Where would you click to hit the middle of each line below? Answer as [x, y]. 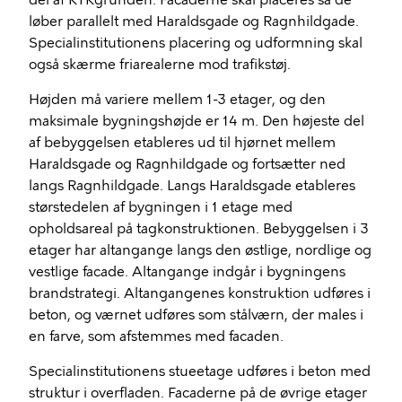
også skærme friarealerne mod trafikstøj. [160, 65]
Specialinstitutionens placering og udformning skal [196, 43]
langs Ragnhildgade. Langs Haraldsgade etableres [192, 186]
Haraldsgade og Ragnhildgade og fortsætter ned [187, 164]
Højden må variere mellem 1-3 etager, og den [177, 100]
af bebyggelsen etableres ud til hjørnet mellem [182, 143]
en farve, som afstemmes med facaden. [156, 336]
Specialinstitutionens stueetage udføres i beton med [200, 371]
